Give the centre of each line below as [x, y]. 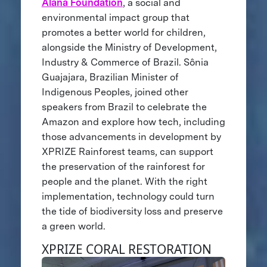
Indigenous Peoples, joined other [115, 92]
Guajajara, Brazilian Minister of [110, 77]
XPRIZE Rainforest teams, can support [127, 151]
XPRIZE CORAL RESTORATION [128, 249]
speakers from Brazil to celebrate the [124, 107]
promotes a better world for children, [123, 32]
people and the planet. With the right [124, 181]
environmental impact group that [115, 17]
